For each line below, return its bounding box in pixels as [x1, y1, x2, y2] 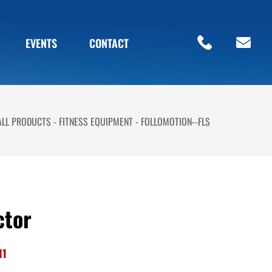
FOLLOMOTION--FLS [141, 112, 210, 129]
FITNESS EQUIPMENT [59, 112, 133, 129]
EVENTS [25, 33, 57, 52]
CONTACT [89, 33, 129, 52]
